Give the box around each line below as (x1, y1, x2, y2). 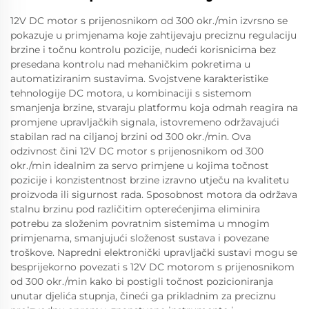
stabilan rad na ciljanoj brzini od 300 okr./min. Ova (10, 130, 251, 143)
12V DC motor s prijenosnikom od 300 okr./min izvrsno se (10, 14, 288, 27)
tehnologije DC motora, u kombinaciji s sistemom (10, 87, 252, 99)
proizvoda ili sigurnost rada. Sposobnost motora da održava (10, 188, 297, 201)
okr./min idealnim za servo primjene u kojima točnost (10, 159, 269, 172)
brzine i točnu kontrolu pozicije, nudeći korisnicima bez (10, 43, 276, 56)
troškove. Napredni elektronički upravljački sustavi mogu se (10, 246, 297, 259)
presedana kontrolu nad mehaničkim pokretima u (10, 58, 250, 70)
